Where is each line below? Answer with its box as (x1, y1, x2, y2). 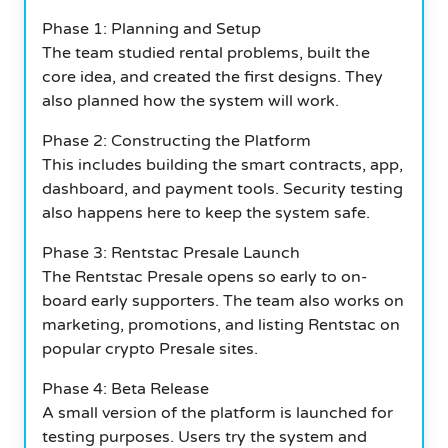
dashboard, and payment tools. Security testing (42, 178, 403, 199)
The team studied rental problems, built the (42, 42, 370, 63)
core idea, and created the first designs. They (42, 66, 383, 87)
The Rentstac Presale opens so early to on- (42, 266, 368, 287)
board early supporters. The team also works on (42, 290, 404, 311)
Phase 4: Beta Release (42, 378, 209, 399)
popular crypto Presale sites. (42, 338, 258, 359)
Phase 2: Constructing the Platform (42, 130, 311, 151)
